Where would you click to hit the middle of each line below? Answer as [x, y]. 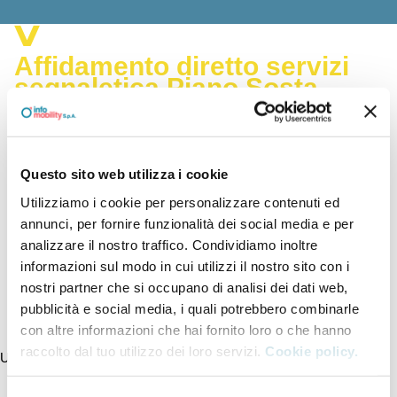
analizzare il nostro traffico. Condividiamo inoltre [169, 245]
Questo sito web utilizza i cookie [125, 174]
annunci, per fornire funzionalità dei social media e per [187, 223]
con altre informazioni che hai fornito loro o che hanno [186, 330]
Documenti [91, 220]
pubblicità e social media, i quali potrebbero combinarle [190, 308]
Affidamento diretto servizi [182, 66]
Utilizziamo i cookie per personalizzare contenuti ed [180, 202]
